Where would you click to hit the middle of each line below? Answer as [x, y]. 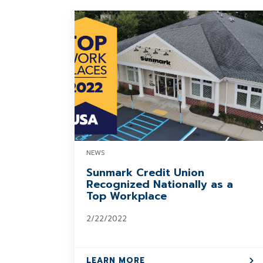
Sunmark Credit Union [145, 173]
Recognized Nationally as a [160, 184]
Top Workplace [127, 196]
